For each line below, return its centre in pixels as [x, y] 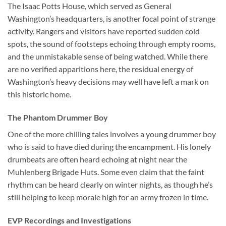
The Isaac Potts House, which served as [76, 6]
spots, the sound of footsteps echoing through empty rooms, [111, 44]
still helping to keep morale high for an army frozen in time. [108, 197]
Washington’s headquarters [55, 19]
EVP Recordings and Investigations [69, 220]
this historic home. [39, 94]
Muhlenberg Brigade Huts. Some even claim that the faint [106, 172]
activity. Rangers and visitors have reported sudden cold [104, 31]
